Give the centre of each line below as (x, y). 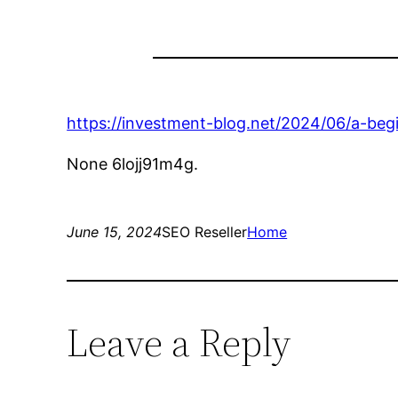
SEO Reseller (205, 232)
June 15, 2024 (115, 232)
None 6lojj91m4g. (133, 164)
